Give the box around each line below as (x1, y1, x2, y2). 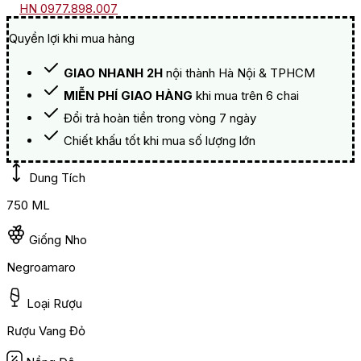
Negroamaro (6, 259, 76, 276)
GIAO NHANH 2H (64, 65, 163, 81)
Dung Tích (29, 170, 85, 186)
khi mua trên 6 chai (193, 88, 299, 104)
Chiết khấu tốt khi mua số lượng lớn (64, 133, 255, 149)
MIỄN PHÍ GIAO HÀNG (64, 88, 193, 104)
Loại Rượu (27, 296, 82, 312)
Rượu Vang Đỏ (6, 323, 85, 339)
